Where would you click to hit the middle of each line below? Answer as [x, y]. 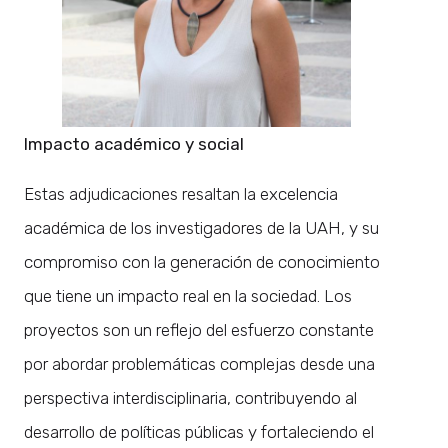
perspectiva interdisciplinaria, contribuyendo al [190, 397]
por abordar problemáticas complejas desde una [199, 363]
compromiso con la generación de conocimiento [202, 261]
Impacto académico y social [134, 143]
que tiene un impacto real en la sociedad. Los [188, 295]
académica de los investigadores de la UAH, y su [201, 227]
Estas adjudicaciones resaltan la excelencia [181, 193]
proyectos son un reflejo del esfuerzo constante [199, 329]
